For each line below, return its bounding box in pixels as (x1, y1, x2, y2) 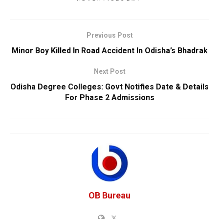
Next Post (93, 67, 126, 76)
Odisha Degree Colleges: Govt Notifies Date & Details (10, 82, 209, 92)
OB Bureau (88, 190, 131, 201)
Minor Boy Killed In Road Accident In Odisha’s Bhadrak (11, 46, 208, 56)
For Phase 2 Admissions (65, 93, 154, 103)
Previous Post (86, 31, 133, 40)
